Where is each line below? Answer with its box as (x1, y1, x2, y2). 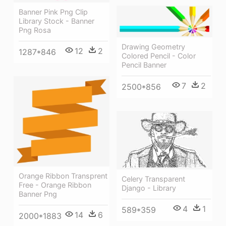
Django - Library (122, 183, 176, 192)
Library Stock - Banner (19, 17, 94, 26)
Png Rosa (19, 26, 51, 35)
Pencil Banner (122, 61, 166, 70)
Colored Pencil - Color (122, 51, 196, 61)
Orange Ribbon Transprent (19, 171, 107, 180)
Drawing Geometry (122, 42, 185, 51)
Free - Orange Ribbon (19, 180, 91, 189)
